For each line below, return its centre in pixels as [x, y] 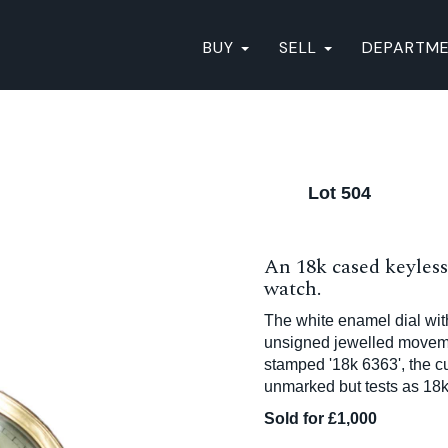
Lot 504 [339, 193]
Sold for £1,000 [320, 418]
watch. [292, 289]
